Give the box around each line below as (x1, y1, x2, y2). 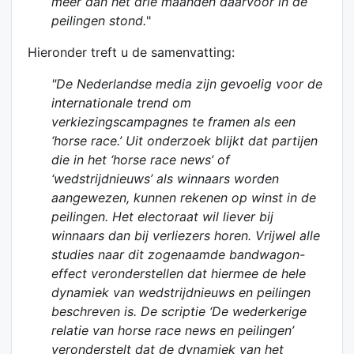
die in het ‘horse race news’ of (51, 152, 231, 168)
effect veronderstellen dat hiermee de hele (51, 265, 307, 282)
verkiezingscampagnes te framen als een (51, 114, 296, 130)
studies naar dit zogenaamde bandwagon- (51, 247, 306, 263)
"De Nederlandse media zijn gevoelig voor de (51, 76, 323, 92)
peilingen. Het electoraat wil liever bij (51, 209, 274, 225)
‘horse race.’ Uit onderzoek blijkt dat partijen (51, 133, 318, 149)
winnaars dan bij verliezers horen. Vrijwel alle (51, 228, 321, 244)
